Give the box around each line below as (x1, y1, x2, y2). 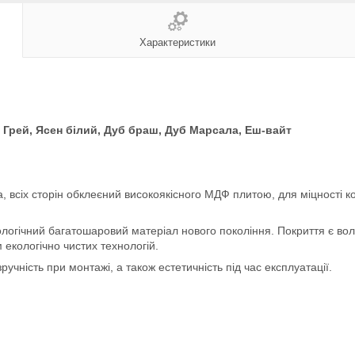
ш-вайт (252, 123, 292, 136)
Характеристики (139, 36, 216, 48)
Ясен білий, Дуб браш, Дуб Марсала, (36, 123, 245, 136)
